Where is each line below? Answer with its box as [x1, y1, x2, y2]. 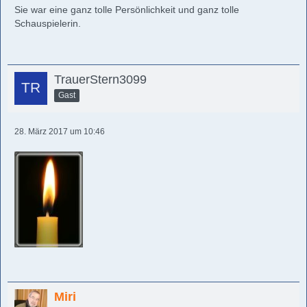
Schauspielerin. [14, 18, 81, 29]
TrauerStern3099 [54, 73, 147, 86]
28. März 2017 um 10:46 [14, 127, 105, 136]
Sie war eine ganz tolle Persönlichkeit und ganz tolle [14, 4, 239, 15]
